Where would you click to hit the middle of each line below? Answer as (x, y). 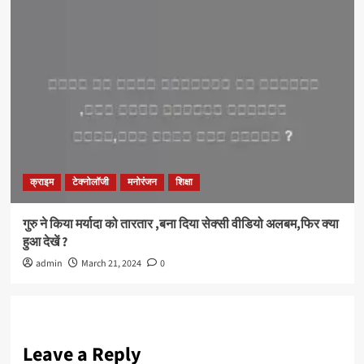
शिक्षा (184, 183)
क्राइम (41, 183)
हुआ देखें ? (45, 243)
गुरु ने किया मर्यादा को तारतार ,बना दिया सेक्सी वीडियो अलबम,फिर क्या (180, 225)
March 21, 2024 (111, 264)
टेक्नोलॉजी (90, 183)
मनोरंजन (142, 183)
